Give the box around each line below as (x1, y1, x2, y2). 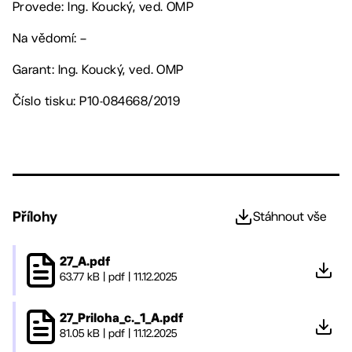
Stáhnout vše (253, 209, 327, 224)
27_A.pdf (60, 257, 110, 268)
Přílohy (13, 208, 57, 225)
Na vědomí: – (13, 31, 87, 46)
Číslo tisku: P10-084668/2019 (13, 93, 181, 108)
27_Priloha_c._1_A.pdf (60, 313, 183, 324)
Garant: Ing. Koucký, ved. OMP (13, 62, 184, 77)
